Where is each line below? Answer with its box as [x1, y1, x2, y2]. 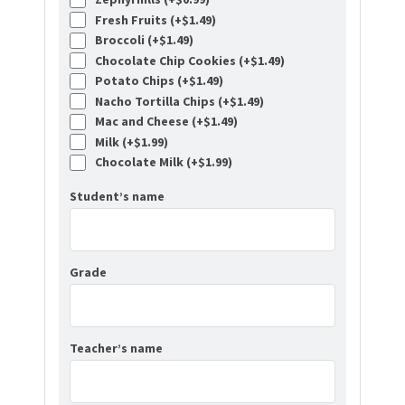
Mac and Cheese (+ [89, 113, 203, 130]
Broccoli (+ [89, 32, 159, 49]
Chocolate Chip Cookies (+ [89, 52, 250, 69]
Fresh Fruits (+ [89, 11, 182, 28]
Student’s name [70, 187, 165, 204]
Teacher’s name [70, 339, 163, 356]
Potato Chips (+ [89, 72, 189, 89]
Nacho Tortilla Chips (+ [89, 92, 230, 109]
